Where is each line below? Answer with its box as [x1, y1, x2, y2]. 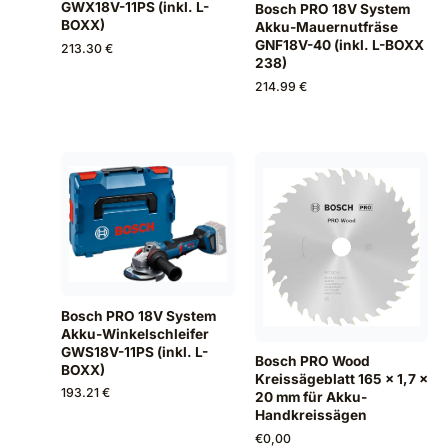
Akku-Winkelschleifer [61, 325, 210, 342]
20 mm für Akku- [254, 389, 367, 406]
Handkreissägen [254, 407, 367, 424]
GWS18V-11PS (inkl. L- [61, 343, 209, 360]
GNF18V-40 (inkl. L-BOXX [254, 37, 424, 54]
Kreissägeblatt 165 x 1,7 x [254, 371, 428, 388]
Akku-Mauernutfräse [254, 19, 398, 36]
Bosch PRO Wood [254, 353, 370, 370]
